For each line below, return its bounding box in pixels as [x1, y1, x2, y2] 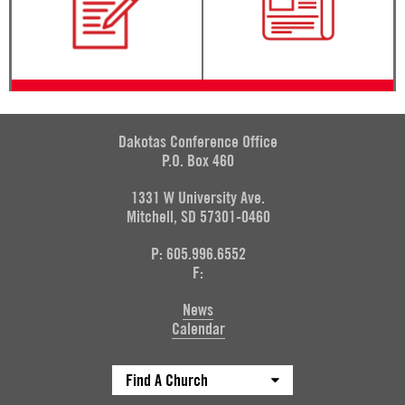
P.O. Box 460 [162, 151, 234, 171]
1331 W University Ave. [131, 188, 265, 208]
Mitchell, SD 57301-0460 [126, 207, 270, 227]
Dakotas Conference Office [118, 132, 278, 152]
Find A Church [126, 371, 208, 391]
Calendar [171, 319, 225, 339]
